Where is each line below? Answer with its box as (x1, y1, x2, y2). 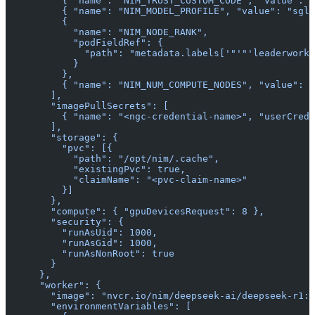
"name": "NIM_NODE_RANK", (6, 27, 208, 38)
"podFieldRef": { (6, 37, 163, 49)
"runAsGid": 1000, (6, 238, 157, 249)
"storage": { (6, 132, 118, 143)
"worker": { (6, 280, 101, 291)
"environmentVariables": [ (6, 301, 191, 312)
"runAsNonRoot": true (6, 248, 174, 259)
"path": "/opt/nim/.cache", (6, 153, 219, 165)
